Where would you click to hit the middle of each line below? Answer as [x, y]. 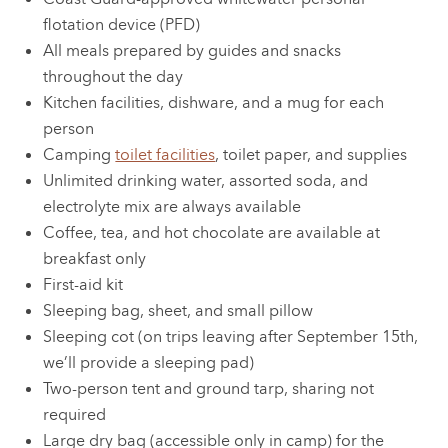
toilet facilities [165, 154]
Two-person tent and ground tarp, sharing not [209, 388]
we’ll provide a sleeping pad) [149, 362]
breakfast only [95, 258]
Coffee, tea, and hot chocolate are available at [212, 232]
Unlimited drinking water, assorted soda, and [206, 180]
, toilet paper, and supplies [311, 154]
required [75, 414]
